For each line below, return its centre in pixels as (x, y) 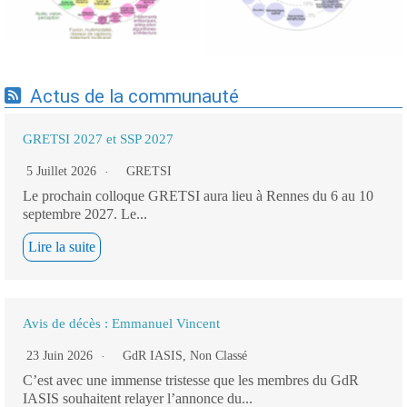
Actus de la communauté (134, 97)
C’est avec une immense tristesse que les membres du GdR (191, 381)
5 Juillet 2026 (63, 172)
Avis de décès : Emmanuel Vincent (121, 324)
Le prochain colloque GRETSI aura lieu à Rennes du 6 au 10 (198, 196)
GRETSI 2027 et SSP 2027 (98, 139)
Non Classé (218, 356)
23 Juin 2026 (61, 356)
